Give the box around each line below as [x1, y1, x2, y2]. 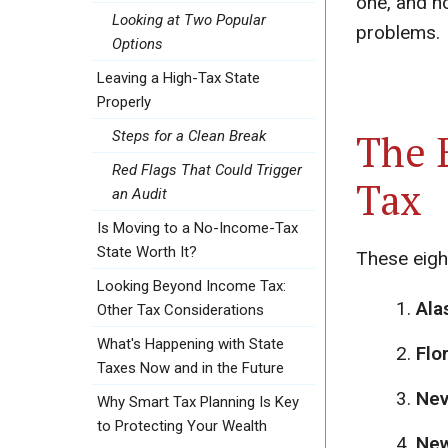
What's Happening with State [97, 335, 284, 354]
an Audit [112, 185, 167, 204]
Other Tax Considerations [97, 301, 264, 320]
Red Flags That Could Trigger [112, 161, 302, 180]
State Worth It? [97, 243, 197, 262]
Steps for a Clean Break [112, 127, 266, 146]
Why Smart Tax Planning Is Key [97, 393, 299, 412]
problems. [356, 21, 440, 45]
